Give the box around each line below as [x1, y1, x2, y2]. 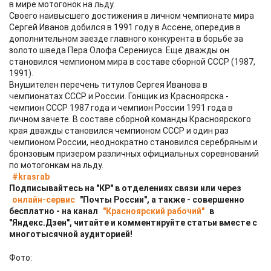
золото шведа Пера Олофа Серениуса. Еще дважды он [9, 45, 229, 55]
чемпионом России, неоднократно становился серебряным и [9, 137, 258, 147]
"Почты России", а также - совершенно [78, 195, 244, 204]
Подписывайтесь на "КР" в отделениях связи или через [9, 183, 241, 193]
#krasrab [12, 172, 50, 181]
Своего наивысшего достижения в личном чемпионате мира [9, 11, 254, 21]
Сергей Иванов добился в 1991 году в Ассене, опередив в [9, 22, 241, 32]
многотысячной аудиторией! [9, 229, 132, 239]
